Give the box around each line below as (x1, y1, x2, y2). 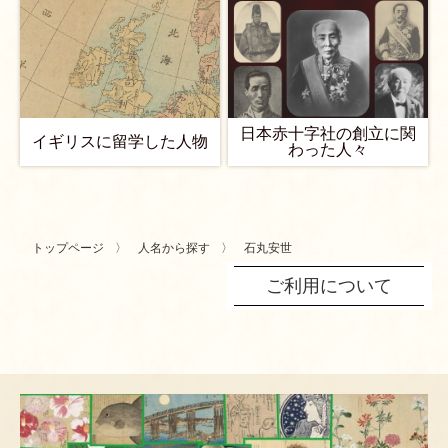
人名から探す (138, 241, 210, 255)
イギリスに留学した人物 (32, 133, 208, 150)
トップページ (32, 241, 104, 255)
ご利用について (266, 276, 392, 296)
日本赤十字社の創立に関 (240, 125, 416, 142)
